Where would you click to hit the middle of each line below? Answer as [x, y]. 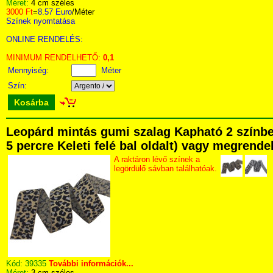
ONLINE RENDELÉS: [44, 39]
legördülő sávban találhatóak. [165, 168]
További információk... [91, 264]
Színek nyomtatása [41, 21]
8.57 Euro [55, 12]
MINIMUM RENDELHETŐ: [55, 58]
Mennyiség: [30, 70]
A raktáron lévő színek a [157, 159]
